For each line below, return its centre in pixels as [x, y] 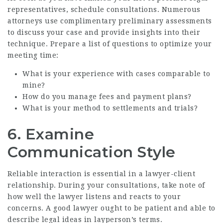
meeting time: [33, 55]
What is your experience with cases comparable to [116, 74]
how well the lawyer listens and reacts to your [94, 197]
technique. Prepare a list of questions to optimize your [110, 44]
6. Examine [51, 134]
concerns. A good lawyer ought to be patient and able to [111, 208]
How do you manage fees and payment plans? [107, 97]
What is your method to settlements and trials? [110, 108]
